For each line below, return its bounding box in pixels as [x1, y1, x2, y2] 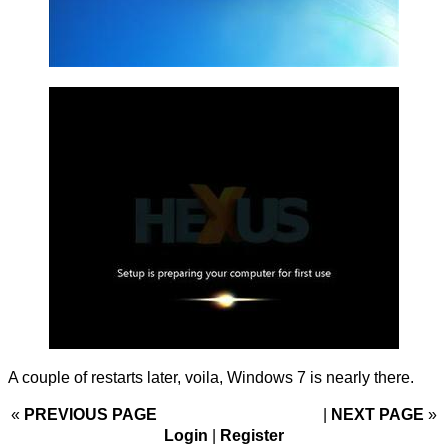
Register [220, 427, 284, 445]
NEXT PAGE [331, 406, 428, 424]
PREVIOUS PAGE [24, 406, 157, 424]
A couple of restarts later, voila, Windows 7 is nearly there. [8, 369, 414, 387]
